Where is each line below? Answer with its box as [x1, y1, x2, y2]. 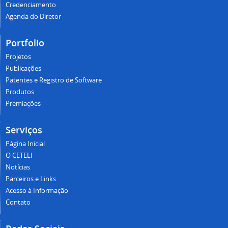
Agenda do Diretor [6, 12, 61, 21]
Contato [6, 197, 31, 207]
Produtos [6, 87, 34, 96]
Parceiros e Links [6, 174, 56, 183]
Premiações [6, 99, 41, 108]
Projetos [6, 52, 31, 61]
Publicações [6, 64, 41, 73]
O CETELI [6, 151, 33, 160]
